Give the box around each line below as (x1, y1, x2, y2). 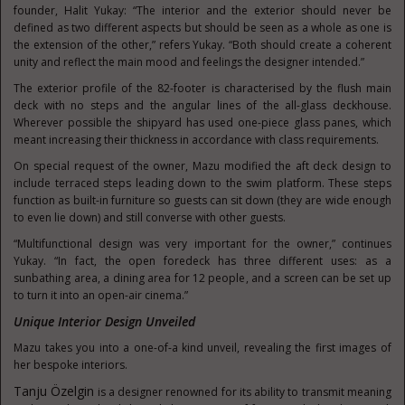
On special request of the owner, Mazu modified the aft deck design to (14, 158, 391, 174)
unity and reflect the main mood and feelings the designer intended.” (14, 54, 365, 70)
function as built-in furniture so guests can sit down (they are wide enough (14, 193, 391, 208)
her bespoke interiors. (14, 357, 128, 372)
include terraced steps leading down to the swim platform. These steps (14, 175, 391, 191)
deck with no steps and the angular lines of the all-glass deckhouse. (14, 98, 391, 113)
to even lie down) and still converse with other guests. (14, 210, 287, 225)
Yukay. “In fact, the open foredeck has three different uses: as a (14, 253, 391, 268)
